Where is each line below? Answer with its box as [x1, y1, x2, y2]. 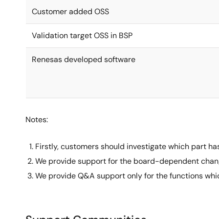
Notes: [25, 114, 48, 125]
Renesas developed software [32, 54, 135, 65]
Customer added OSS [32, 6, 109, 17]
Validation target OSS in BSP [32, 30, 132, 41]
